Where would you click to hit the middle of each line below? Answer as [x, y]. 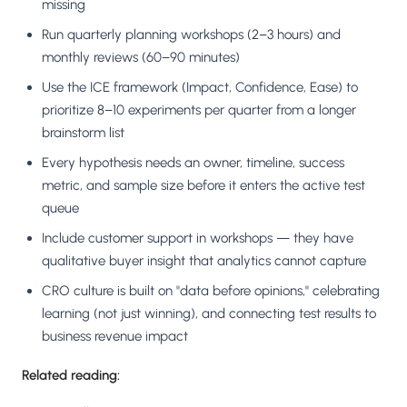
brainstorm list [83, 133]
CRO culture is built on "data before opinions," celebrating [211, 291]
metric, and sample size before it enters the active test [203, 186]
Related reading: [71, 376]
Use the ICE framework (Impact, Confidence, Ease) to [200, 88]
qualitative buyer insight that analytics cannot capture [204, 261]
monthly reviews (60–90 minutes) [141, 58]
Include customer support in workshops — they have [198, 238]
